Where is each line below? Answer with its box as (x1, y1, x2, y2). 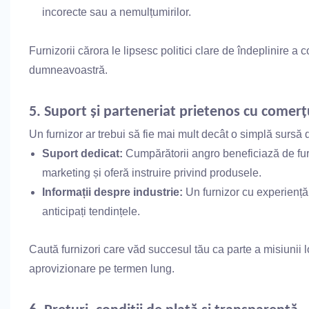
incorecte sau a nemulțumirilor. (42, 6, 192, 18)
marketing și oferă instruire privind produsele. (42, 166, 262, 179)
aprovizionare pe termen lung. (28, 262, 175, 275)
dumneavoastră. (28, 63, 108, 76)
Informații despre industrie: (42, 186, 183, 198)
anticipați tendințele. (42, 205, 141, 217)
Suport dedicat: (42, 147, 123, 159)
